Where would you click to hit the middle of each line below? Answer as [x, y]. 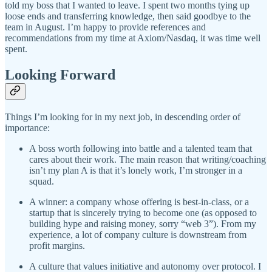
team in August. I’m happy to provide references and [105, 27]
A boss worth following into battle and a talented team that [141, 148]
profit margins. [57, 246]
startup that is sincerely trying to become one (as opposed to [143, 213]
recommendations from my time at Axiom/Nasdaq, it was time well [133, 38]
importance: [27, 128]
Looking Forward [60, 75]
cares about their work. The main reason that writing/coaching [148, 159]
